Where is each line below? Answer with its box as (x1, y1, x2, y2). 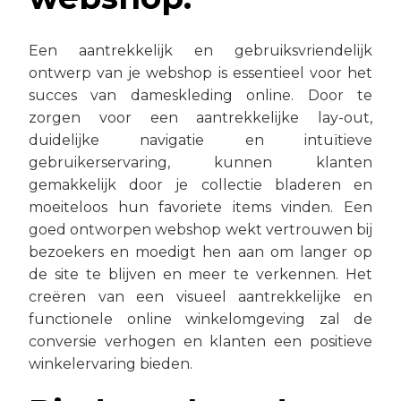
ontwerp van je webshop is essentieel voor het (29, 64, 372, 81)
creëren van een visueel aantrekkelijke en (29, 287, 372, 305)
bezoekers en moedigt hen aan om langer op (29, 243, 372, 260)
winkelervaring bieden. (29, 354, 192, 372)
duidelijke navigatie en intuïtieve (29, 131, 372, 149)
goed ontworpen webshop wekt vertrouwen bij (29, 220, 372, 238)
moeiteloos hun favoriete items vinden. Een (29, 198, 372, 216)
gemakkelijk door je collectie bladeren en (29, 175, 372, 193)
